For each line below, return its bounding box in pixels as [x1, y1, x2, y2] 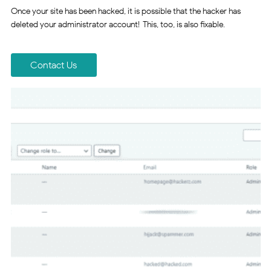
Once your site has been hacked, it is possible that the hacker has [10, 5, 241, 16]
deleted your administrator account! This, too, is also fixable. [10, 19, 225, 30]
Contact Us [30, 59, 77, 71]
